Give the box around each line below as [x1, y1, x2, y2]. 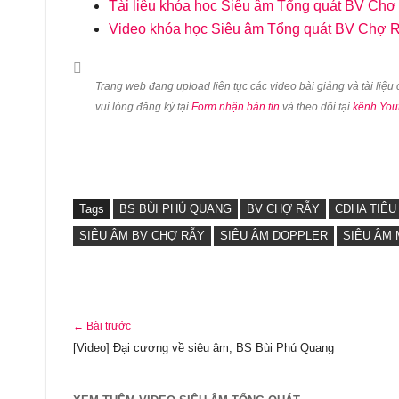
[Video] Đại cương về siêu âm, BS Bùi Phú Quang [73, 341, 334, 354]
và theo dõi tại [280, 101, 353, 113]
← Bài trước [73, 320, 131, 332]
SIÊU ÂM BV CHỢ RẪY [79, 229, 205, 242]
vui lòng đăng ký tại [95, 101, 191, 113]
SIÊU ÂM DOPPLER [220, 229, 328, 242]
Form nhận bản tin [191, 101, 280, 113]
